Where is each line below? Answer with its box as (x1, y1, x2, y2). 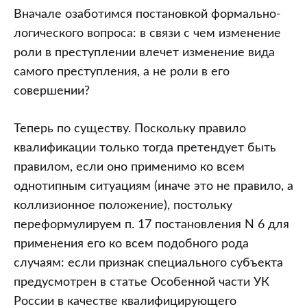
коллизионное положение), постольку (14, 199, 232, 212)
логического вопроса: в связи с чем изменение (14, 27, 281, 40)
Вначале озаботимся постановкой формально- (14, 8, 281, 21)
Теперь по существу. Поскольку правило (14, 123, 246, 135)
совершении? (14, 85, 90, 97)
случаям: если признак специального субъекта (14, 257, 283, 269)
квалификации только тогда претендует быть (14, 142, 276, 154)
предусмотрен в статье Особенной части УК (14, 276, 269, 288)
